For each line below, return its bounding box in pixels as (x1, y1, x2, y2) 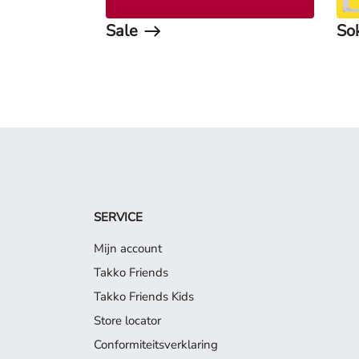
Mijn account (94, 240, 162, 256)
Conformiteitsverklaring (94, 337, 218, 353)
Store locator (94, 313, 161, 329)
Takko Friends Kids (94, 288, 194, 305)
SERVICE (94, 209, 143, 225)
